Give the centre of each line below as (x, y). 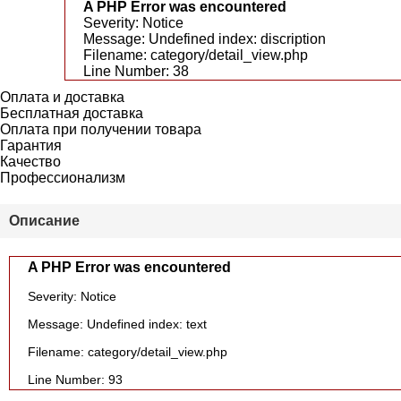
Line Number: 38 (136, 71)
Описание (44, 221)
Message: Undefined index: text (117, 324)
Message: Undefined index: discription (205, 39)
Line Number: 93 (75, 380)
